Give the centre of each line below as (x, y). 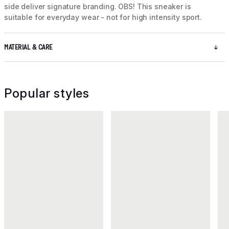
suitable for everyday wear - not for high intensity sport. (103, 17)
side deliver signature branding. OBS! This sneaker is (98, 7)
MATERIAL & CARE (28, 48)
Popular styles (47, 94)
